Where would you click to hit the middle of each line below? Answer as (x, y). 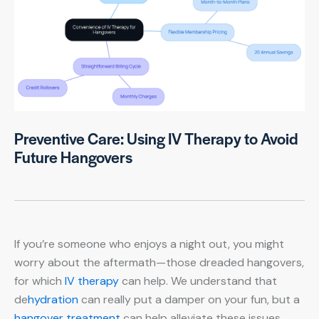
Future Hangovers (73, 157)
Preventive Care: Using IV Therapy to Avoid (156, 138)
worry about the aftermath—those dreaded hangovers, (159, 263)
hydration (53, 300)
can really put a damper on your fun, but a (189, 300)
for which (40, 281)
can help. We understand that (198, 281)
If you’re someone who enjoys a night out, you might (149, 244)
